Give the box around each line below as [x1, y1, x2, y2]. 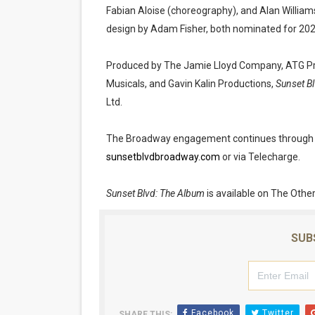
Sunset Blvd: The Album [105, 188, 205, 199]
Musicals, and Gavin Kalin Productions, [105, 78, 276, 89]
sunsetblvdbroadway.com [105, 151, 220, 162]
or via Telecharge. [219, 151, 300, 162]
